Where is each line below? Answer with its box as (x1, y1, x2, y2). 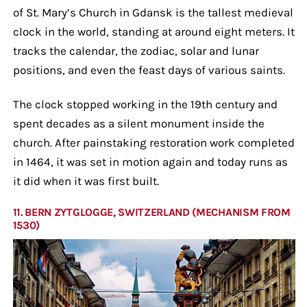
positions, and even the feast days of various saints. (12, 62, 285, 77)
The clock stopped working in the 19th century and (12, 97, 278, 111)
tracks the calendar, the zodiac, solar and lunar (12, 43, 259, 58)
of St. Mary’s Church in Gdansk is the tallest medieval (12, 5, 293, 19)
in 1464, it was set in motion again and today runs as (12, 154, 288, 169)
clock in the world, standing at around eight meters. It (12, 24, 295, 38)
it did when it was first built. (12, 173, 159, 188)
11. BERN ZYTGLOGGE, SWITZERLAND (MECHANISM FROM (12, 205, 291, 219)
